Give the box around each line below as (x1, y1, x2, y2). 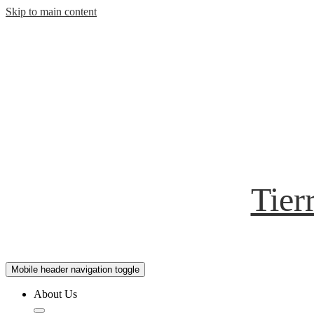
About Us (34, 288, 77, 300)
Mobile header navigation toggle (11, 264, 139, 275)
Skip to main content (6, 6, 97, 18)
